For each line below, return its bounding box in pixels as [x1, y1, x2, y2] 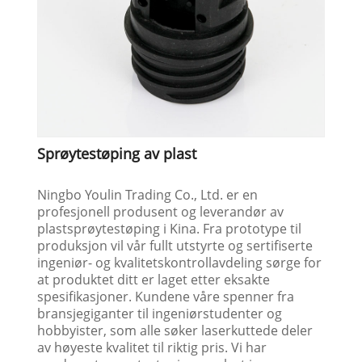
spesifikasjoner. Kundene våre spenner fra [37, 287, 295, 305]
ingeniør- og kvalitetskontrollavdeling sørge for [37, 253, 322, 271]
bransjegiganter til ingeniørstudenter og [37, 304, 283, 322]
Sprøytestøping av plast [37, 143, 197, 163]
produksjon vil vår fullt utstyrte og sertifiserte [37, 236, 314, 255]
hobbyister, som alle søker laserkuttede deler [37, 321, 314, 339]
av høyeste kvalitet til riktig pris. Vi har [37, 338, 267, 356]
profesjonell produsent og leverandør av [37, 202, 284, 221]
